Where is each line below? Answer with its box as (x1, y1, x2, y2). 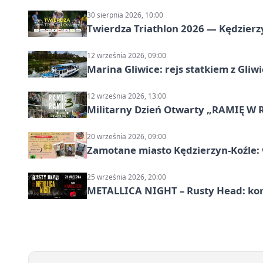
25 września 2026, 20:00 (87, 172, 166, 183)
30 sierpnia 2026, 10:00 (87, 10, 163, 21)
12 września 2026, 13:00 (87, 91, 166, 102)
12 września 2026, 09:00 (87, 50, 166, 61)
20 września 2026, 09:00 (87, 131, 166, 142)
